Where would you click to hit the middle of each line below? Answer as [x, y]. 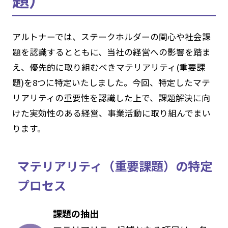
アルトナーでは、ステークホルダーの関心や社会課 [111, 37]
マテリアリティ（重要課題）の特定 [115, 166]
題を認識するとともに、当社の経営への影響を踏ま [111, 52]
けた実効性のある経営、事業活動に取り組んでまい [111, 113]
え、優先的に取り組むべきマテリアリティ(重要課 [108, 67]
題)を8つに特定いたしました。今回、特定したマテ [111, 82]
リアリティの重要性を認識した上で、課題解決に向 [111, 98]
